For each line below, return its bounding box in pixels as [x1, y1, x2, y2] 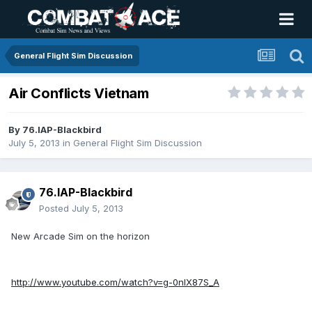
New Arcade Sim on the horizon [11, 231, 150, 242]
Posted [39, 203, 72, 214]
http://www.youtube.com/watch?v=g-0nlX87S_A [11, 276, 219, 288]
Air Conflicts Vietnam [8, 85, 149, 102]
